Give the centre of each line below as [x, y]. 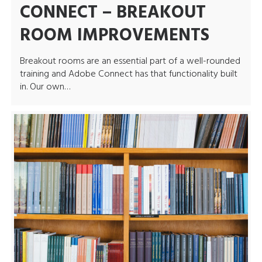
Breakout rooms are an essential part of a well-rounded [130, 62]
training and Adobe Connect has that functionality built [128, 75]
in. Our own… [45, 87]
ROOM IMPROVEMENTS [114, 36]
